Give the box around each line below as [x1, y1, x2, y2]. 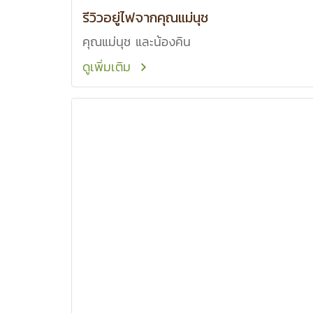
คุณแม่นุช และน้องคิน [82, 32, 191, 51]
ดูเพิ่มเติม [82, 57, 136, 76]
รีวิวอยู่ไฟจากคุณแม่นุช [82, 7, 208, 28]
